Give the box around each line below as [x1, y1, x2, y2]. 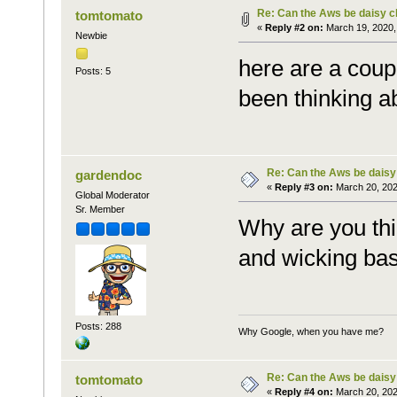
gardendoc [75, 167, 143, 183]
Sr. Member [74, 204, 125, 215]
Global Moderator [74, 190, 150, 201]
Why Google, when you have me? [237, 325, 384, 337]
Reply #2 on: [264, 22, 323, 34]
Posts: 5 [74, 66, 111, 77]
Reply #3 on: [274, 182, 333, 193]
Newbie [74, 30, 107, 42]
